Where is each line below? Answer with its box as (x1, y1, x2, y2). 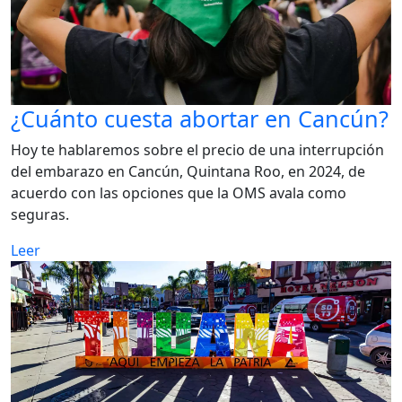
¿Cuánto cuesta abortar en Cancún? (11, 103, 389, 135)
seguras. (11, 205, 69, 225)
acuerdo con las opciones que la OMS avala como (11, 183, 346, 204)
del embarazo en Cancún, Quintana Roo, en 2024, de (11, 162, 365, 182)
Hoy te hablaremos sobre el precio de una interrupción (11, 140, 384, 161)
